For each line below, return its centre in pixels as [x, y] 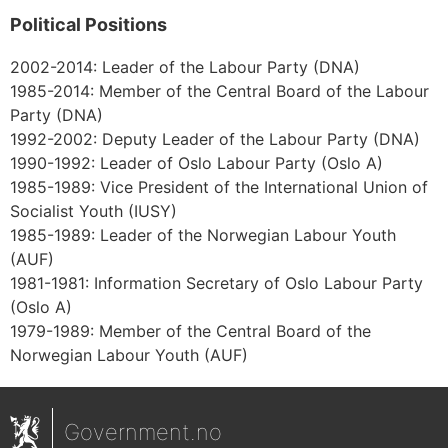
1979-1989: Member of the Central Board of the [190, 331]
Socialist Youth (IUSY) [93, 211]
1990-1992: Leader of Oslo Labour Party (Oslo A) [196, 163]
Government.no [143, 432]
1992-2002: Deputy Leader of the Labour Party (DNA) [215, 139]
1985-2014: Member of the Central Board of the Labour [219, 91]
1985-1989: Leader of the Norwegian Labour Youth [203, 235]
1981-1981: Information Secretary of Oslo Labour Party [216, 283]
